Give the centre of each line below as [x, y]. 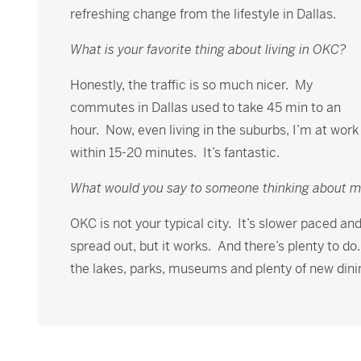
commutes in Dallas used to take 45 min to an [205, 108]
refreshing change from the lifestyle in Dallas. [205, 14]
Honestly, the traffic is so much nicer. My [191, 85]
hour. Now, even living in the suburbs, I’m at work [214, 130]
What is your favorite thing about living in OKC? [208, 50]
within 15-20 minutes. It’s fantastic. [175, 153]
